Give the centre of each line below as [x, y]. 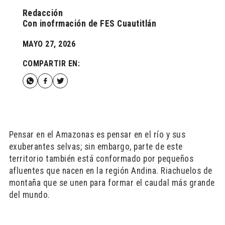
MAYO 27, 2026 [49, 44]
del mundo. [29, 195]
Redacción [43, 13]
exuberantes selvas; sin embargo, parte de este [96, 147]
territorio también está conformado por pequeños [101, 159]
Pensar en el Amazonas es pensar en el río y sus [97, 135]
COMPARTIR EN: [51, 64]
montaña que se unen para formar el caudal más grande [112, 183]
